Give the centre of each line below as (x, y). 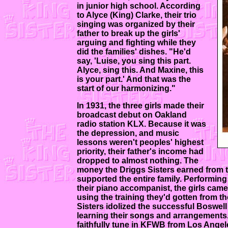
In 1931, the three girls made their (140, 105)
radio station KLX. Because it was (141, 124)
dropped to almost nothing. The (138, 160)
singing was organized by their (136, 24)
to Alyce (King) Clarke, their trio (137, 15)
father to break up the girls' (129, 33)
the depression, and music (128, 133)
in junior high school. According (139, 6)
